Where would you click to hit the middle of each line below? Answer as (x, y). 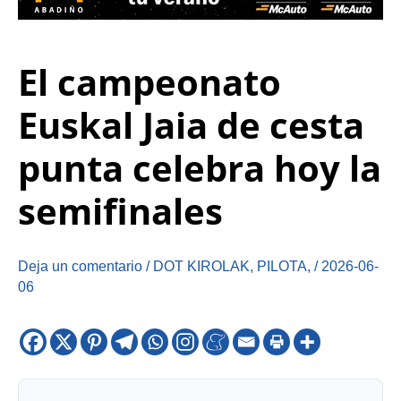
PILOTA (282, 266)
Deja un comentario (80, 266)
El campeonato (149, 82)
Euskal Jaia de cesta (191, 125)
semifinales (120, 211)
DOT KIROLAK (201, 266)
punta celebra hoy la (200, 168)
